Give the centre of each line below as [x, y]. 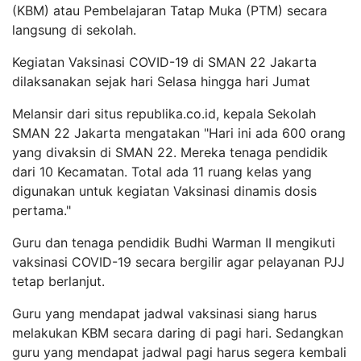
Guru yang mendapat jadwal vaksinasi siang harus [164, 313]
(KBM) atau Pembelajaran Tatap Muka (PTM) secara [170, 10]
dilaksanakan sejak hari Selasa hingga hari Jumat [161, 81]
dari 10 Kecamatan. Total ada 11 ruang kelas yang [162, 172]
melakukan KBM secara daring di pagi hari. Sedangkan [178, 333]
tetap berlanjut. [58, 281]
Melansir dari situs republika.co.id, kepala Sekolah [164, 114]
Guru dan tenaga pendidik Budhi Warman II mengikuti [174, 243]
